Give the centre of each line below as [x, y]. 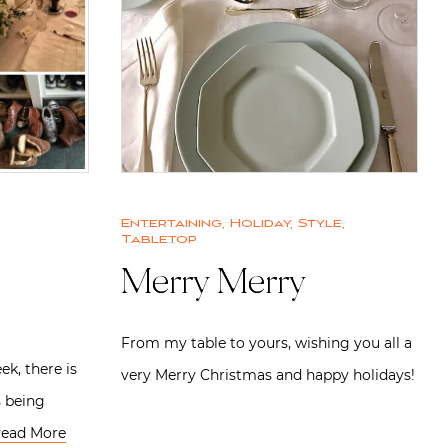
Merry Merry [212, 284]
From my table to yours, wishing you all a [266, 342]
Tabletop [159, 239]
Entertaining [171, 223]
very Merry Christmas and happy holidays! [268, 374]
